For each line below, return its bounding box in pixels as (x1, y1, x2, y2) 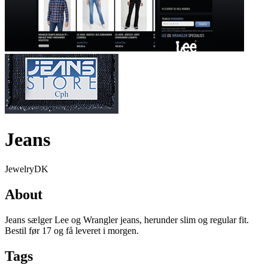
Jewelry (5, 163, 34, 174)
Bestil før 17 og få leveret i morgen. (5, 225, 139, 236)
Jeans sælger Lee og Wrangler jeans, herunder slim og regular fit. (5, 214, 249, 225)
